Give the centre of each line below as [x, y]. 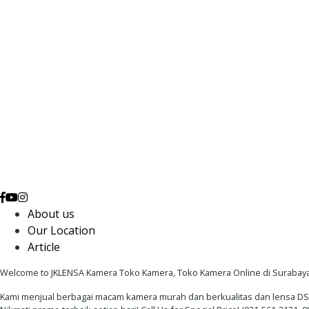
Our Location [61, 230]
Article [44, 247]
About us [51, 214]
